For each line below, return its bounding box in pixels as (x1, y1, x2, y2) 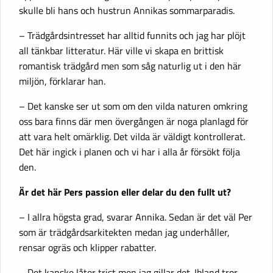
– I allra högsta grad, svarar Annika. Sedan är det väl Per (19, 209, 252, 224)
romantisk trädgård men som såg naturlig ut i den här (19, 58, 241, 73)
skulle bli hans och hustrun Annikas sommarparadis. (19, 2, 235, 18)
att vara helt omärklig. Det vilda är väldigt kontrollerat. (19, 129, 245, 144)
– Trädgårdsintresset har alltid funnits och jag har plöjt (19, 27, 246, 43)
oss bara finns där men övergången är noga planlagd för (19, 113, 249, 129)
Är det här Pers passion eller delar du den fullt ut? (19, 184, 231, 199)
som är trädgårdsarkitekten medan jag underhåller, (19, 224, 230, 239)
